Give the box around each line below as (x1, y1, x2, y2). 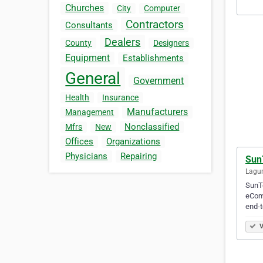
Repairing (120, 151, 157, 162)
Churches (65, 2, 104, 14)
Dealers (104, 36, 141, 49)
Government (133, 75, 184, 87)
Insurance (102, 93, 139, 103)
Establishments (123, 53, 184, 64)
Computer (144, 4, 181, 14)
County (65, 38, 92, 48)
